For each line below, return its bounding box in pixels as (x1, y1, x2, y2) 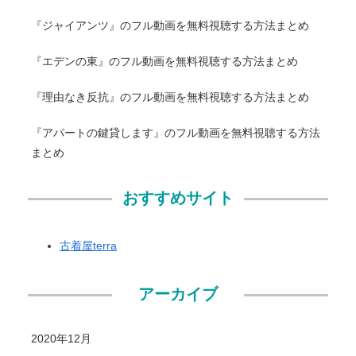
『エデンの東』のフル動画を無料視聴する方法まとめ (31, 55, 298, 68)
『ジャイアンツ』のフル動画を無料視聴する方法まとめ (31, 19, 309, 33)
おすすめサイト (122, 189, 234, 207)
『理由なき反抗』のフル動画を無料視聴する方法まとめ (31, 91, 309, 104)
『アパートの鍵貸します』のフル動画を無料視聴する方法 (31, 126, 320, 140)
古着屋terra (60, 239, 117, 253)
